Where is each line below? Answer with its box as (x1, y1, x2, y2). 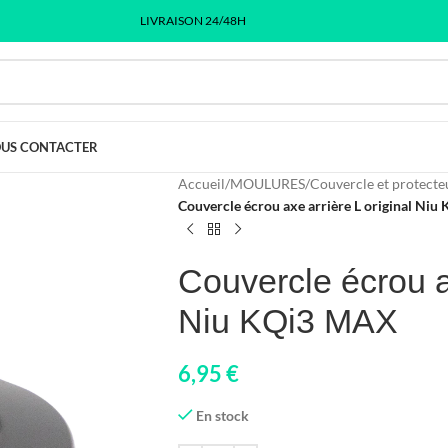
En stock (196, 407, 250, 424)
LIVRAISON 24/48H (139, 13, 246, 28)
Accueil (177, 175, 225, 192)
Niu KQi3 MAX (177, 302, 398, 340)
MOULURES (229, 175, 305, 192)
